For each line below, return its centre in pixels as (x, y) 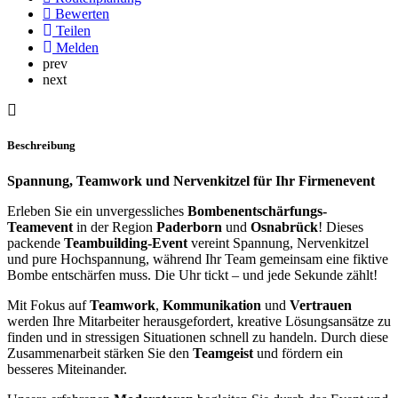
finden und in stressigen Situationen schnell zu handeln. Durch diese (198, 337)
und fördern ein (298, 353)
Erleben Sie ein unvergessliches (97, 211)
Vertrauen (321, 305)
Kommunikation (212, 305)
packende (36, 243)
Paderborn (189, 227)
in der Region (115, 227)
